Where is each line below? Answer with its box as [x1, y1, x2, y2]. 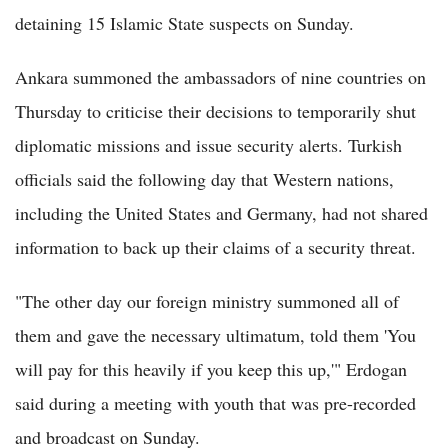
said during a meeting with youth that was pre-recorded [15, 390, 416, 415]
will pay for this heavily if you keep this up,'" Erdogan [15, 356, 407, 381]
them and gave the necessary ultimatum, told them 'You [15, 322, 416, 347]
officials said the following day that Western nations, [15, 166, 394, 191]
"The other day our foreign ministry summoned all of [15, 288, 399, 313]
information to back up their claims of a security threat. [15, 234, 416, 259]
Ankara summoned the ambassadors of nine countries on [15, 64, 426, 89]
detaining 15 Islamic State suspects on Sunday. [15, 10, 354, 35]
